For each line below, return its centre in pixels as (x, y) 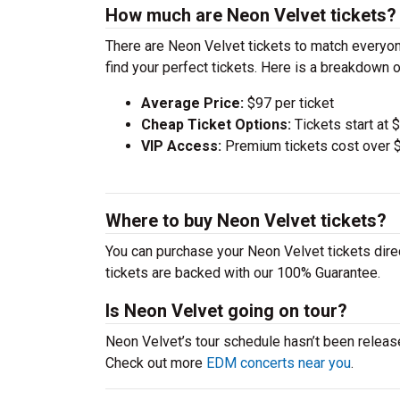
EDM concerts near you (279, 363)
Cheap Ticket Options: (216, 125)
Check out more (156, 363)
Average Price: (192, 103)
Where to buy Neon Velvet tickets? (246, 221)
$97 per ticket (289, 103)
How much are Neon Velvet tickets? (251, 15)
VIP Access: (181, 146)
